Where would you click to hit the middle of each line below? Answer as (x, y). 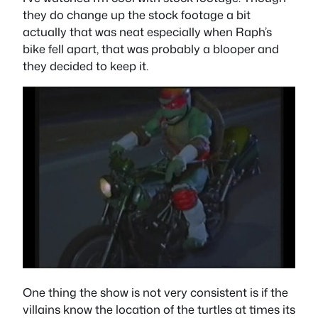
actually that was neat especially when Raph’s (147, 32)
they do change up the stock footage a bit (137, 15)
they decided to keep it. (86, 66)
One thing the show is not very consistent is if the (155, 292)
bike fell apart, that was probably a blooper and (151, 49)
